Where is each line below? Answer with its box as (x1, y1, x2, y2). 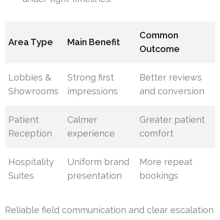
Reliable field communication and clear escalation (5, 204, 214, 215)
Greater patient (139, 114, 205, 125)
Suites (8, 170, 34, 181)
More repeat (139, 156, 193, 167)
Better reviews (139, 72, 202, 82)
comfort (139, 128, 174, 138)
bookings (139, 170, 179, 181)
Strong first (67, 72, 114, 82)
